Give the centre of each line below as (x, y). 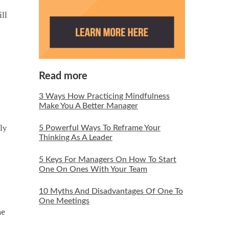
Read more (63, 76)
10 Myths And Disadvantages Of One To (111, 191)
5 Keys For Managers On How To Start (107, 160)
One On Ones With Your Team (93, 169)
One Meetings (64, 201)
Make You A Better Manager (88, 106)
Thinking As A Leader (75, 138)
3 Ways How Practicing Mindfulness (104, 96)
